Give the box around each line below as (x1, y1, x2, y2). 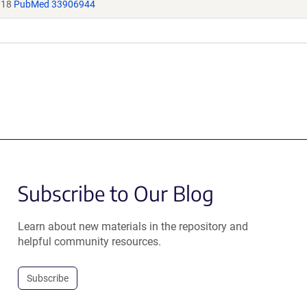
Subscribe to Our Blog (17, 180, 214, 206)
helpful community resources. (17, 235, 161, 248)
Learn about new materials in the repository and (17, 220, 248, 233)
